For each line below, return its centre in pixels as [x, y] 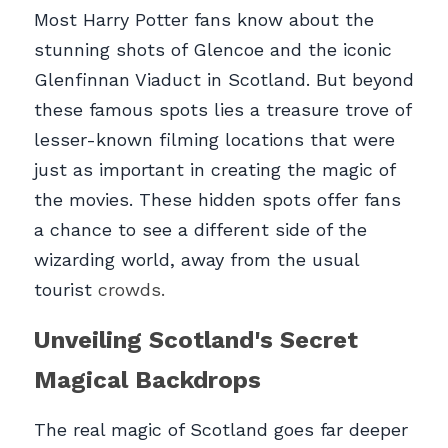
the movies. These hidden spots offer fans [217, 200]
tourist [66, 290]
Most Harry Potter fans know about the [204, 20]
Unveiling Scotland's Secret [196, 340]
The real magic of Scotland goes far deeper [221, 430]
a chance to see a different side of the [200, 230]
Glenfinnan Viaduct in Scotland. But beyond [224, 80]
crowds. [131, 290]
